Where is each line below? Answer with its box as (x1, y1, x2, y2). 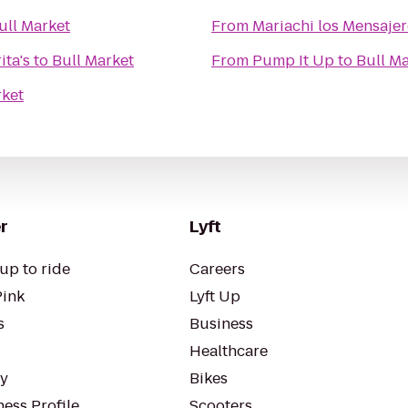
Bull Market (52, 50, 134, 71)
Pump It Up (252, 50, 334, 71)
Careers (189, 259, 245, 280)
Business (189, 313, 253, 334)
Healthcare (189, 341, 268, 362)
